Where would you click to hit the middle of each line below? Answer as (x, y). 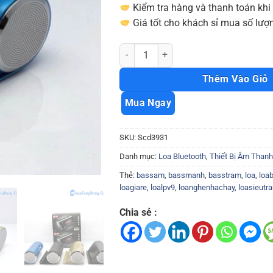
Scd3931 (153, 137)
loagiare (133, 187)
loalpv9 (162, 187)
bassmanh (186, 175)
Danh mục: (139, 156)
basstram (225, 175)
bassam (150, 175)
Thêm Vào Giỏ (235, 79)
